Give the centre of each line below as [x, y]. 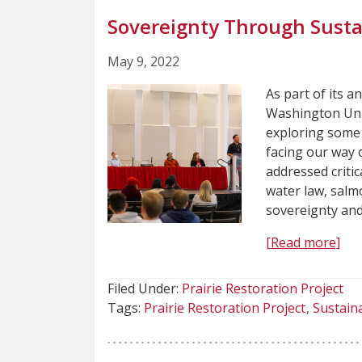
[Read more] [303, 242]
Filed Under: [145, 288]
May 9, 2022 [143, 61]
